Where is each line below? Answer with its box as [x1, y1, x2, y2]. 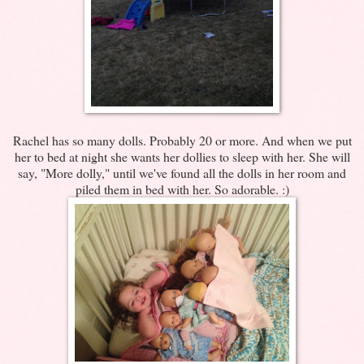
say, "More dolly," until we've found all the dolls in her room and [18, 163, 346, 181]
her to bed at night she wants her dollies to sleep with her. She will [14, 147, 350, 165]
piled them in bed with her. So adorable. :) [75, 180, 289, 197]
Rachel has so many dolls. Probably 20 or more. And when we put [12, 131, 352, 149]
